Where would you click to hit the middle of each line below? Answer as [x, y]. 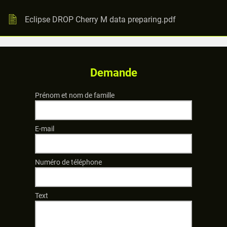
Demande [113, 73]
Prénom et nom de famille [75, 96]
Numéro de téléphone [68, 162]
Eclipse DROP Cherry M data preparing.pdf [100, 19]
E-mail [45, 129]
